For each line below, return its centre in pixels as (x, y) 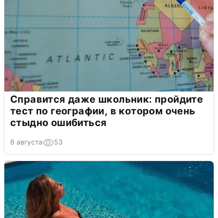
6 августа (26, 142)
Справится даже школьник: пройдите (107, 100)
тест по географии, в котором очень (103, 111)
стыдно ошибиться (59, 123)
